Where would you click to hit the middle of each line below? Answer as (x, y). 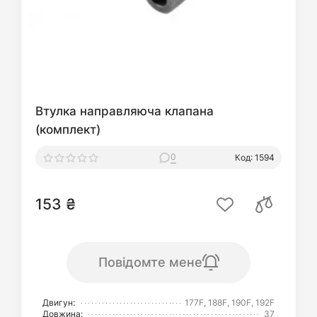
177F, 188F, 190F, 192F (230, 302)
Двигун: (59, 302)
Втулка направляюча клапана (125, 111)
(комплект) (68, 129)
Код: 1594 (255, 157)
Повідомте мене (150, 262)
